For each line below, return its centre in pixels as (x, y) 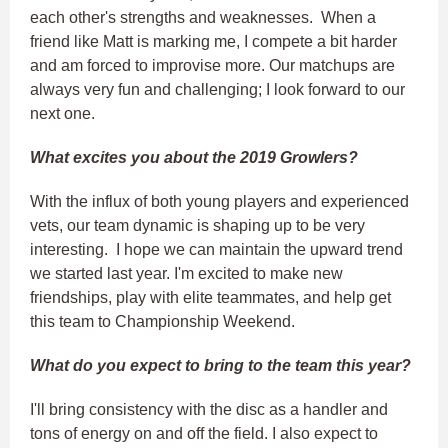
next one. (66, 114)
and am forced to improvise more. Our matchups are (212, 66)
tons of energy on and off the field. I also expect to (204, 434)
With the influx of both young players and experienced (219, 202)
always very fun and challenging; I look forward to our (217, 90)
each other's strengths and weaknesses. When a (203, 18)
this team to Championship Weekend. (162, 322)
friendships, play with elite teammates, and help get (210, 298)
